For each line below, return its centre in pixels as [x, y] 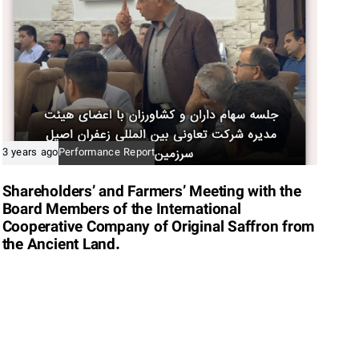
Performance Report [106, 153]
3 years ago [30, 153]
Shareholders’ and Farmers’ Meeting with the [151, 193]
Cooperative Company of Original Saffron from [158, 228]
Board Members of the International [121, 211]
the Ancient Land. [61, 246]
